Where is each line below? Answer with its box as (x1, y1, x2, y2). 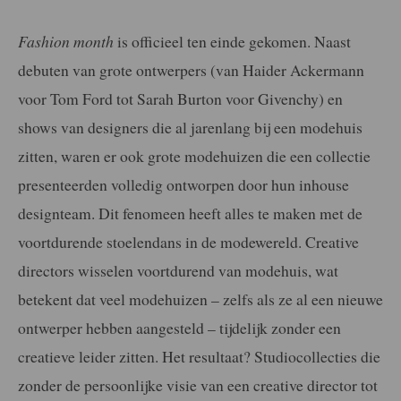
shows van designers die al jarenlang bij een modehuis (18, 115, 363, 138)
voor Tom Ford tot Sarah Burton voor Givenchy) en (18, 87, 343, 109)
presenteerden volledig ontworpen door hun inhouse (18, 173, 349, 195)
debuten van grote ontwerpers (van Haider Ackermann (18, 58, 364, 81)
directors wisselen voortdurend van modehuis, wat (18, 259, 338, 281)
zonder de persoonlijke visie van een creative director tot (18, 373, 378, 396)
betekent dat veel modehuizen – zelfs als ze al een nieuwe (18, 287, 383, 310)
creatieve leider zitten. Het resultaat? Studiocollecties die (18, 345, 380, 367)
